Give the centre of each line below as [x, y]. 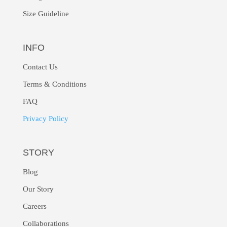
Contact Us [40, 67]
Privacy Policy [45, 118]
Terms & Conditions [54, 84]
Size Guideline [46, 13]
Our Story [38, 189]
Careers [34, 206]
